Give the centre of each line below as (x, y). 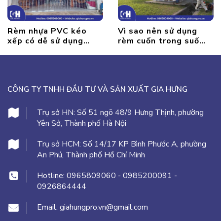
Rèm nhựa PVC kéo (47, 31)
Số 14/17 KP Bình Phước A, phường (145, 144)
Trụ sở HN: (57, 112)
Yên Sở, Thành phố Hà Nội (82, 123)
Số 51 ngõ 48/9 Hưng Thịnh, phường (140, 112)
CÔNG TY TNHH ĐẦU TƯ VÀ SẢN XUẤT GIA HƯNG (97, 89)
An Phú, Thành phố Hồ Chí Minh (91, 155)
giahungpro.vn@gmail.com (104, 207)
